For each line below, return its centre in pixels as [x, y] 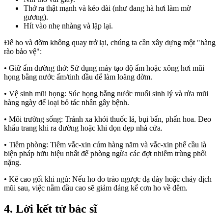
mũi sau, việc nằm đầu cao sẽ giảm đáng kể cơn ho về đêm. [96, 188]
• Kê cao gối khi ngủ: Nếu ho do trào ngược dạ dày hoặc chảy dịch [108, 179]
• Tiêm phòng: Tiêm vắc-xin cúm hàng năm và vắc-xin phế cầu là [105, 144]
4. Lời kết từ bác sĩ [51, 208]
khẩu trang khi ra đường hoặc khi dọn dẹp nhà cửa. [83, 128]
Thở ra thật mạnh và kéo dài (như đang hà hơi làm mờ [107, 8]
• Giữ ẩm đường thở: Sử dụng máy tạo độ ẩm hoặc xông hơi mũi [104, 68]
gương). [36, 17]
